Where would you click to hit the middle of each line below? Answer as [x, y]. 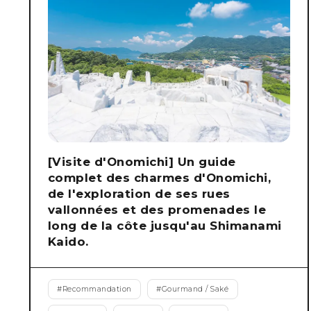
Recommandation [97, 289]
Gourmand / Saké [195, 289]
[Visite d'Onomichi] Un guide [142, 161]
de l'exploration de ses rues [139, 193]
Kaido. [68, 241]
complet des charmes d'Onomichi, [159, 177]
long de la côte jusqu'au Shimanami [165, 225]
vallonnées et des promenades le [157, 209]
